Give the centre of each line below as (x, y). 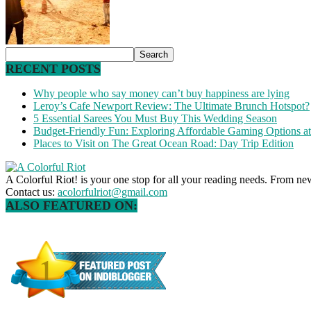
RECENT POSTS (53, 68)
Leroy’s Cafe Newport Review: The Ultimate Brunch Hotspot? (171, 106)
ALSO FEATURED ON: (72, 205)
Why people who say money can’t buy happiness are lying (161, 93)
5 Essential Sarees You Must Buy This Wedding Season (155, 118)
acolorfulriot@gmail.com (112, 192)
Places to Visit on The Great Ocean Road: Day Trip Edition (163, 143)
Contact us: (32, 192)
